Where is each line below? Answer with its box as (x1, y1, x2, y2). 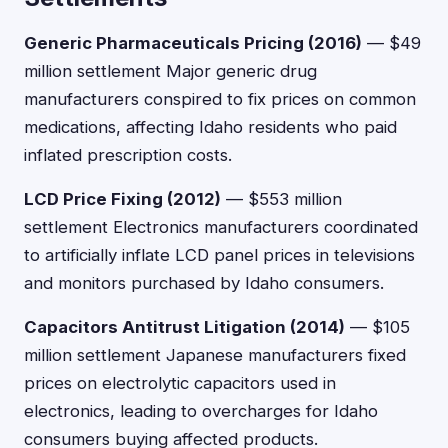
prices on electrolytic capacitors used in (24, 373, 336, 393)
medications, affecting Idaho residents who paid (24, 117, 397, 137)
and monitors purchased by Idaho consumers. (24, 273, 384, 293)
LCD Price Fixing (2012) (24, 189, 221, 209)
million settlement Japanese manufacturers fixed (24, 345, 406, 365)
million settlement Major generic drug (24, 61, 317, 81)
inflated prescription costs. (24, 145, 232, 165)
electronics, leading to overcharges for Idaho (24, 401, 378, 421)
